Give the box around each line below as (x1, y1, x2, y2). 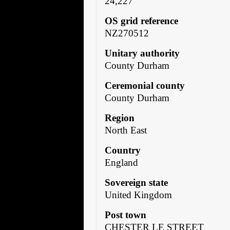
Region (105, 112, 135, 123)
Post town (105, 209, 147, 220)
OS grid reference (105, 15, 179, 26)
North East (105, 124, 147, 136)
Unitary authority (105, 47, 180, 59)
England (105, 157, 139, 168)
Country (105, 144, 141, 156)
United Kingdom (105, 189, 172, 200)
